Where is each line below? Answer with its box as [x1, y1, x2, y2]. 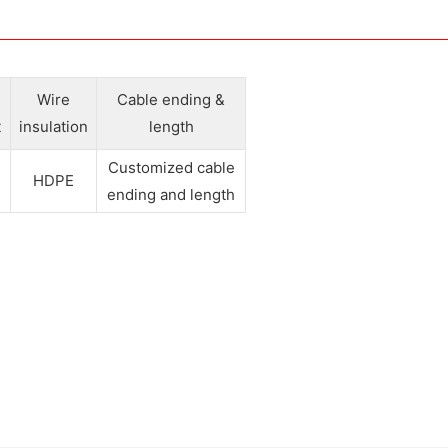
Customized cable [107, 157, 235, 177]
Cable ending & [117, 89, 225, 109]
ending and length [107, 184, 235, 204]
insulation [19, 116, 88, 136]
